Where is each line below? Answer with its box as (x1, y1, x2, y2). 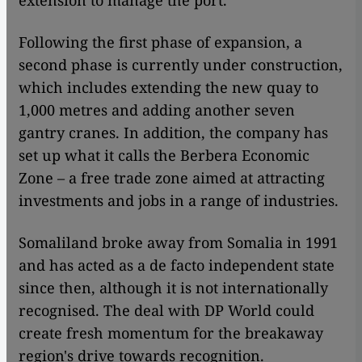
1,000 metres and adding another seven (19, 100, 295, 120)
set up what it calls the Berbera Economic (19, 145, 309, 166)
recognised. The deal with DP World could (19, 301, 314, 321)
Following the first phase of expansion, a (19, 32, 302, 53)
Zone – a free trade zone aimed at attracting (19, 168, 325, 188)
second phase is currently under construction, (19, 55, 343, 75)
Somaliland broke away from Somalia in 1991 (19, 233, 338, 253)
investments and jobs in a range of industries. (19, 191, 339, 211)
